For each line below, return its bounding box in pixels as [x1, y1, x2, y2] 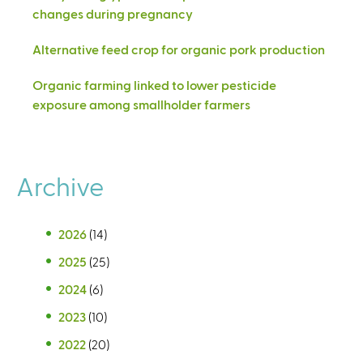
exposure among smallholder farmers [32, 96, 250, 112]
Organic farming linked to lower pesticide [32, 76, 276, 92]
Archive [16, 169, 104, 201]
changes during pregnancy [32, 5, 193, 21]
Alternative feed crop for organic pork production [32, 41, 325, 57]
